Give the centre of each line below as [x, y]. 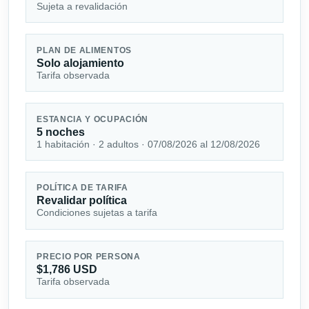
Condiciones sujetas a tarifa [97, 213]
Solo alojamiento [81, 63]
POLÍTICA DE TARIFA [82, 188]
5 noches [61, 132]
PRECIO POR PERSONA [89, 257]
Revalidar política [82, 201]
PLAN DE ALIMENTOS [84, 50]
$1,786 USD [67, 270]
